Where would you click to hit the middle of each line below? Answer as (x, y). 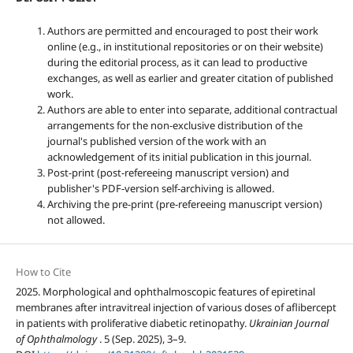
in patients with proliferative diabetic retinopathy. (132, 323)
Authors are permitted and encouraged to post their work (182, 30)
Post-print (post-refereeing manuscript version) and (168, 172)
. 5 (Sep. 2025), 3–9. (142, 338)
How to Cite (43, 271)
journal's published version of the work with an (156, 141)
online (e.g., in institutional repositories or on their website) (185, 46)
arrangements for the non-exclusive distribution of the (175, 125)
